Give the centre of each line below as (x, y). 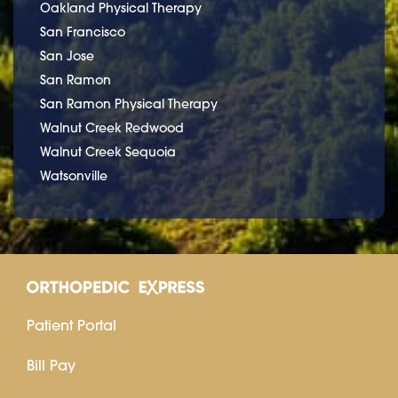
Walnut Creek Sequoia (108, 152)
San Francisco (83, 32)
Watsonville (74, 176)
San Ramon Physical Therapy (129, 104)
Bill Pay (51, 366)
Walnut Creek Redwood (112, 128)
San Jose (67, 56)
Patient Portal (72, 326)
